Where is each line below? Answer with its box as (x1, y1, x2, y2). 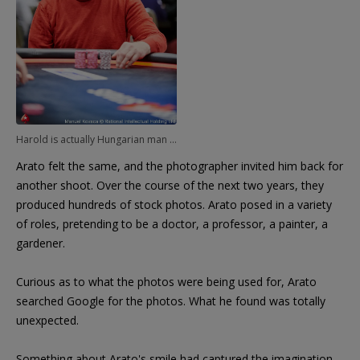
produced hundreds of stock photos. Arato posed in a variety (16, 196, 332, 212)
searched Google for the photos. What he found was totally (16, 292, 325, 309)
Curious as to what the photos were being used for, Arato (16, 273, 317, 289)
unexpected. (16, 312, 79, 328)
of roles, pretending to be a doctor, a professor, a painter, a (16, 215, 328, 231)
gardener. (16, 235, 65, 251)
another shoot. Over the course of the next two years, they (16, 177, 324, 193)
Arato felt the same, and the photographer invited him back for (16, 157, 343, 174)
